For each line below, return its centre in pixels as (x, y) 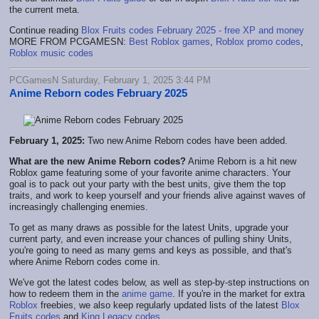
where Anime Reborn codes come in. (85, 261)
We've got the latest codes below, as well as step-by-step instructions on (159, 282)
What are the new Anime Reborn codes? (98, 161)
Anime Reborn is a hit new (241, 161)
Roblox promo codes (258, 41)
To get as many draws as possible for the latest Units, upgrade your (149, 227)
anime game (147, 293)
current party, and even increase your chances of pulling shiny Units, (151, 239)
